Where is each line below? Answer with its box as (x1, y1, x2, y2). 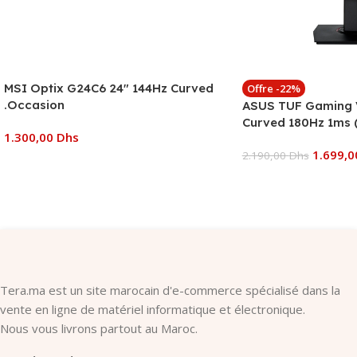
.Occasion (4, 96, 65, 112)
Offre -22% (246, 80, 300, 96)
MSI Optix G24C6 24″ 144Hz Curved (4, 80, 214, 96)
